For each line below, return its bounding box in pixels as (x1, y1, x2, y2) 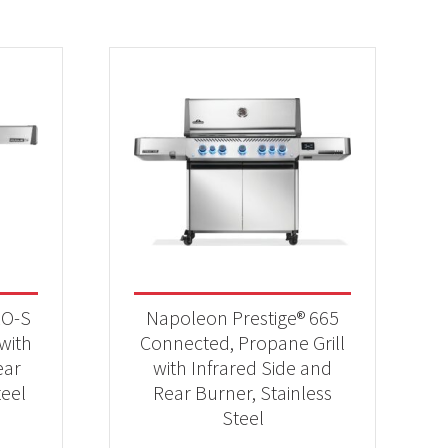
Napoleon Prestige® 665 (146, 304, 340, 330)
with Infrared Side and (153, 354, 333, 380)
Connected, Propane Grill (140, 329, 346, 355)
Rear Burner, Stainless (153, 379, 333, 405)
